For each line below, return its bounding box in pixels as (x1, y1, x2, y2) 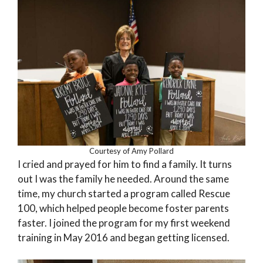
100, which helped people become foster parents (18, 201, 229, 214)
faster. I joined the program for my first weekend (18, 216, 230, 229)
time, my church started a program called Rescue (18, 187, 230, 200)
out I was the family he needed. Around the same (18, 172, 229, 185)
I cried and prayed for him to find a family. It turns (18, 157, 232, 170)
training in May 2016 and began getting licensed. (18, 231, 230, 244)
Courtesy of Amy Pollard (89, 146, 174, 156)
